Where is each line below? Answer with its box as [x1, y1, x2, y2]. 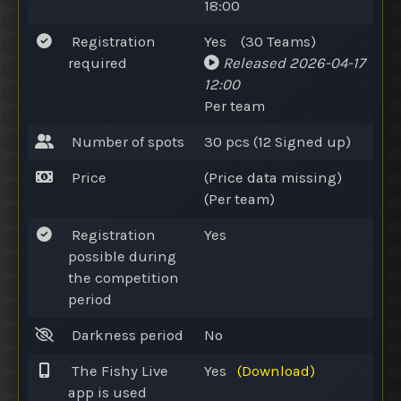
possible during [68, 247, 176, 265]
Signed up [275, 132, 346, 150]
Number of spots [72, 132, 184, 150]
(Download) [237, 362, 315, 380]
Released [223, 54, 286, 72]
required [68, 54, 127, 72]
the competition [68, 269, 179, 286]
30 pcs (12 [204, 132, 275, 150]
